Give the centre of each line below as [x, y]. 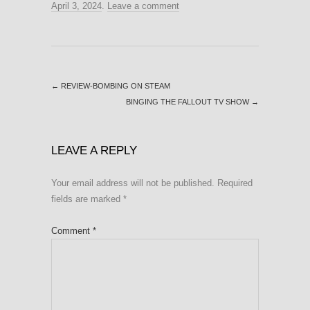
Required [235, 183]
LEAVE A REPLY [94, 150]
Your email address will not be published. [133, 183]
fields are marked [87, 199]
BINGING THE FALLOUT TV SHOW [189, 101]
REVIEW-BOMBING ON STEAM [115, 85]
